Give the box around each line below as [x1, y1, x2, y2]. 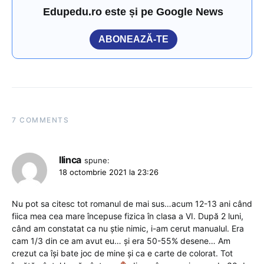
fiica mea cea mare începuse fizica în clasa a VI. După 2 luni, [12, 210, 243, 221]
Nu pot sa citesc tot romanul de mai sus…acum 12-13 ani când [12, 198, 252, 209]
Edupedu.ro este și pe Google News [43, 5, 224, 18]
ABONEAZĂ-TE [98, 34, 169, 44]
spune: [84, 155, 110, 165]
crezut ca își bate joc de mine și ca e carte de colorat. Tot [12, 247, 233, 258]
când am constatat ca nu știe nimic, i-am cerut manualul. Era [12, 223, 244, 233]
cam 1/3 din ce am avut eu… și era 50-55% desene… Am [12, 235, 230, 246]
